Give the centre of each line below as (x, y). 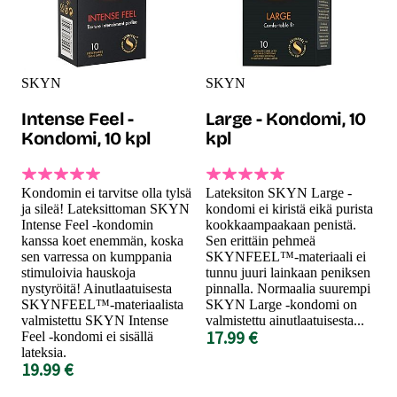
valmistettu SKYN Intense (95, 320)
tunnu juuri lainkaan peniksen (288, 272)
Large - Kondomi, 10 (286, 118)
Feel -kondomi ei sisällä (87, 336)
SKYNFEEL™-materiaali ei (286, 256)
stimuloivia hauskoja (78, 272)
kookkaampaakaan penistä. (281, 224)
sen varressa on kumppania (97, 256)
